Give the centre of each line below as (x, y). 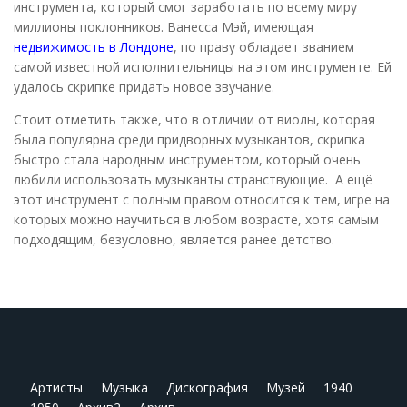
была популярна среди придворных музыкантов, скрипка (189, 139)
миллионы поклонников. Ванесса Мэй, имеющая (164, 26)
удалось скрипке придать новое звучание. (144, 86)
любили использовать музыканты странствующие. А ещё (193, 179)
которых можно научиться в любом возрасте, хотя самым (196, 219)
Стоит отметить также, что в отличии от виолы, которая (194, 119)
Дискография (207, 388)
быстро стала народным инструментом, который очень (187, 159)
